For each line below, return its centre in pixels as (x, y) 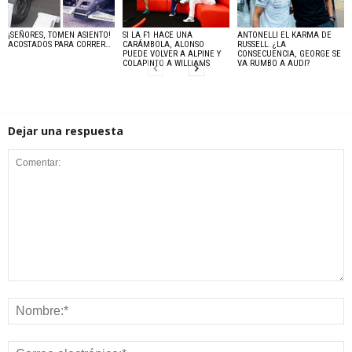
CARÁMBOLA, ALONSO (163, 45)
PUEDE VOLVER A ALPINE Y (171, 54)
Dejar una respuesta (66, 131)
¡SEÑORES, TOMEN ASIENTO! (59, 35)
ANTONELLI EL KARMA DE (284, 35)
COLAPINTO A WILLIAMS (166, 64)
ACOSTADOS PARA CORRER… (59, 45)
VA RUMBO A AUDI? (273, 64)
